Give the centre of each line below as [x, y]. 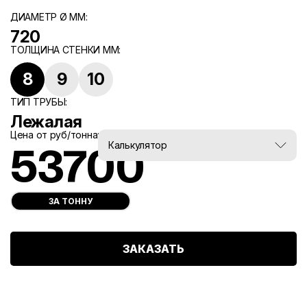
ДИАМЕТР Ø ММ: [49, 17]
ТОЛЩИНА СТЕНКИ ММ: [65, 50]
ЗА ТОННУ [70, 201]
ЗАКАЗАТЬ [153, 249]
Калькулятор [138, 145]
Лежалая [46, 122]
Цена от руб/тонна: [55, 135]
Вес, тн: [123, 139]
